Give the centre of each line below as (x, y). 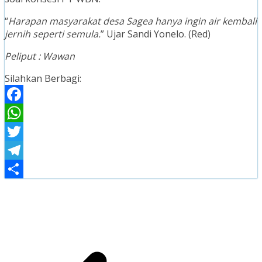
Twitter (21, 151)
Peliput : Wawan (40, 56)
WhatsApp (27, 132)
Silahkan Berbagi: (43, 79)
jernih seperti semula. (53, 34)
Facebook (26, 113)
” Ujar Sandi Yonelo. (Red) (156, 34)
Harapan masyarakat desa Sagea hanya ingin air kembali (132, 21)
